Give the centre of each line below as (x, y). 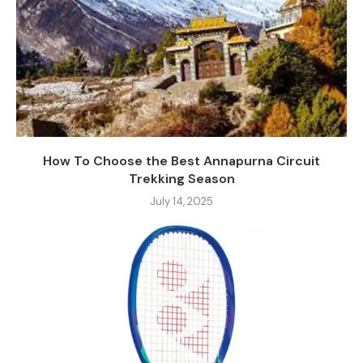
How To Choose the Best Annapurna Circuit (181, 161)
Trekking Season (181, 179)
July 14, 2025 (181, 201)
